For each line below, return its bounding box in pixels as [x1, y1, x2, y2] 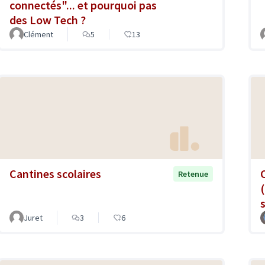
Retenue [178, 168, 208, 179]
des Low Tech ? [9, 12, 86, 28]
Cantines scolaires [9, 166, 101, 181]
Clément [24, 29, 53, 40]
